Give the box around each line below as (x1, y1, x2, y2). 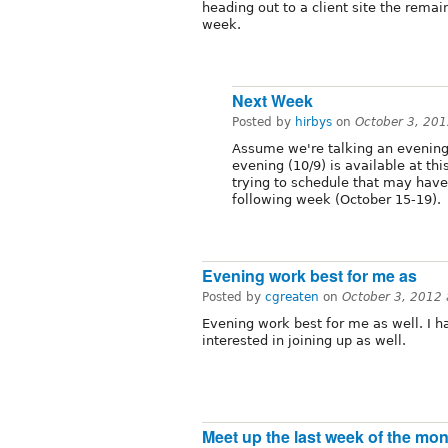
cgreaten (265, 290, 319, 305)
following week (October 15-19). (232, 192, 441, 208)
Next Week (232, 89, 313, 113)
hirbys (295, 115, 332, 130)
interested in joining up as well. (202, 333, 406, 349)
